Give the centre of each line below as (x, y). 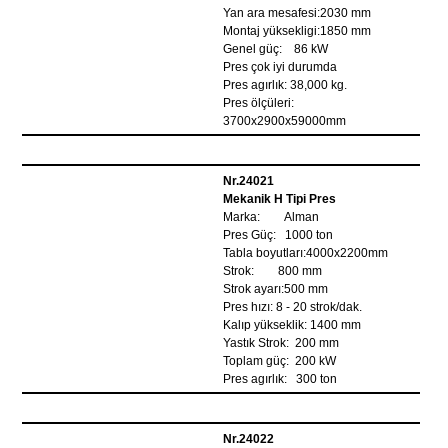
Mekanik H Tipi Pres (280, 199)
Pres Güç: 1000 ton (278, 235)
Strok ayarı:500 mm (276, 289)
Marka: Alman (271, 217)
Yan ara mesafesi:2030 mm (297, 13)
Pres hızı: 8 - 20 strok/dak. (293, 307)
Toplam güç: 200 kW (280, 361)
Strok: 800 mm (273, 271)
